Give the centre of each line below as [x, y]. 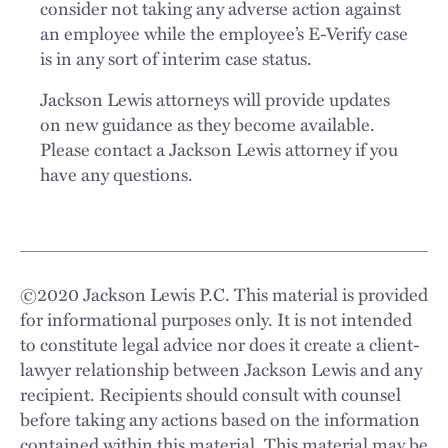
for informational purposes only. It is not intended [216, 319]
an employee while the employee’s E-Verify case [224, 33]
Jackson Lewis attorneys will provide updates [215, 99]
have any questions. [116, 174]
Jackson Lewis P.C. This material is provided [253, 294]
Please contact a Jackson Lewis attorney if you [219, 149]
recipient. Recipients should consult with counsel [210, 394]
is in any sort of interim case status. [176, 58]
